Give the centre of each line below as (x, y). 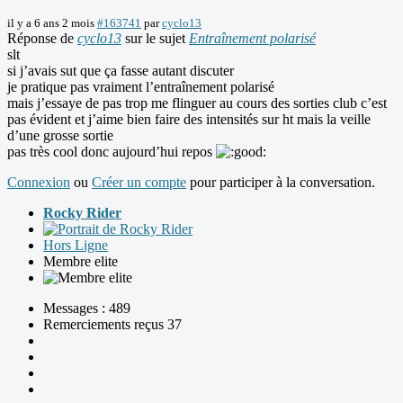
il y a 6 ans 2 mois (51, 22)
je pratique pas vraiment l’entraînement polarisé (141, 86)
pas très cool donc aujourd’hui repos (112, 151)
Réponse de (42, 38)
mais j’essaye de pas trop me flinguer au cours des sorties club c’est (197, 103)
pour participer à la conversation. (281, 182)
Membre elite (81, 261)
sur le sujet (155, 38)
